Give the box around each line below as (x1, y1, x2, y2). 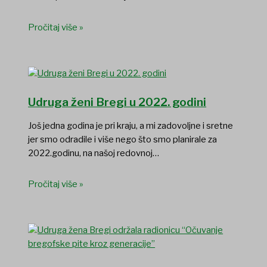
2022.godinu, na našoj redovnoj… (28, 147, 160, 159)
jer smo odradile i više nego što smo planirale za (28, 133, 218, 145)
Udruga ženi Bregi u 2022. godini (28, 95, 207, 109)
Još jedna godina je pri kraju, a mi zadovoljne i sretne (28, 120, 234, 131)
